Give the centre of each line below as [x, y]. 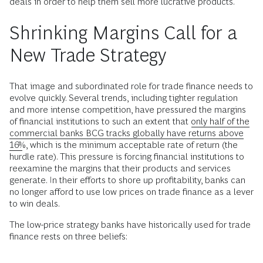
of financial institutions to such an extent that [100, 121]
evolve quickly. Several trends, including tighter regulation [124, 98]
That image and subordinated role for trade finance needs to [131, 86]
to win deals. [35, 203]
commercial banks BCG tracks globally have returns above [127, 133]
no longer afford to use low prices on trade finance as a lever [131, 192]
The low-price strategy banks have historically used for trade [130, 225]
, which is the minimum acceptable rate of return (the [132, 145]
